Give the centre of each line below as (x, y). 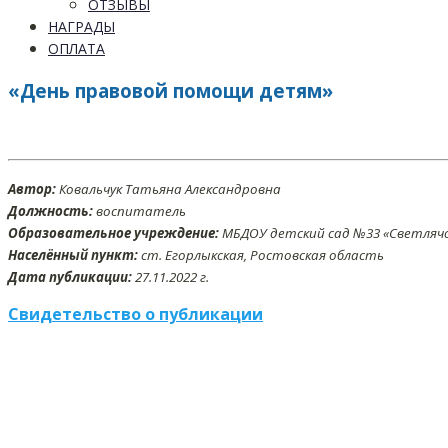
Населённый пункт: (74, 255)
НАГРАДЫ (81, 26)
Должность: (50, 211)
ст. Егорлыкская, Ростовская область (262, 255)
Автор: (32, 189)
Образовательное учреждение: (115, 233)
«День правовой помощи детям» (170, 90)
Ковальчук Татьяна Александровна (168, 189)
